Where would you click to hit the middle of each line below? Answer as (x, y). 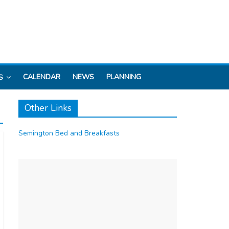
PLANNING (124, 77)
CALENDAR (42, 77)
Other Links (48, 108)
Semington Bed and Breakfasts (69, 133)
